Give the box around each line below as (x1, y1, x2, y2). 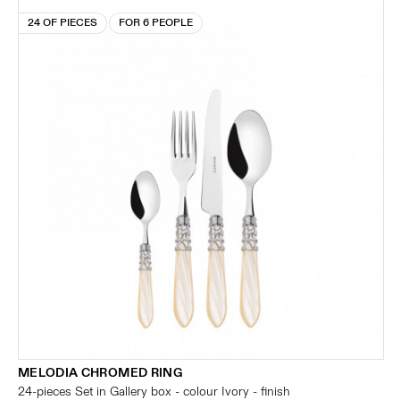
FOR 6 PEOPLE (119, 16, 193, 29)
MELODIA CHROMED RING (18, 365, 182, 380)
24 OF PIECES (28, 16, 97, 29)
